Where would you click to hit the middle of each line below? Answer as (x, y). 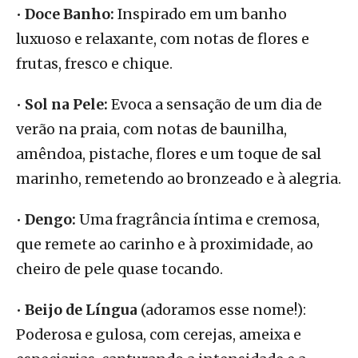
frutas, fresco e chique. (94, 64)
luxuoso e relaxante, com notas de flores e (163, 40)
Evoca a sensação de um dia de (215, 105)
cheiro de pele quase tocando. (119, 270)
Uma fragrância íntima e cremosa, (198, 220)
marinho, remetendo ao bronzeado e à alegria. (179, 179)
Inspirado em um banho (201, 15)
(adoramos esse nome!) (220, 310)
